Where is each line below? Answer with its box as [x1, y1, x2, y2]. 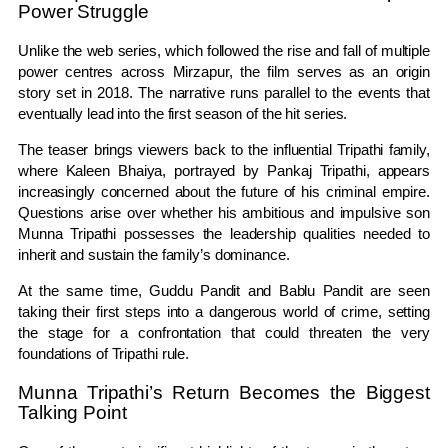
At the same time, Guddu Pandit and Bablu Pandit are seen [18, 282, 430, 300]
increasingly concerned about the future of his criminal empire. [18, 183, 430, 201]
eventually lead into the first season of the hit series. [18, 105, 348, 123]
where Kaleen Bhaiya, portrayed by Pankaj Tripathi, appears [18, 162, 430, 180]
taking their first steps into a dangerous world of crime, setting [18, 303, 430, 321]
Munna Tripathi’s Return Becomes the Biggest [18, 381, 430, 403]
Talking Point [18, 401, 127, 423]
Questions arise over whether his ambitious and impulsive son [18, 204, 430, 222]
